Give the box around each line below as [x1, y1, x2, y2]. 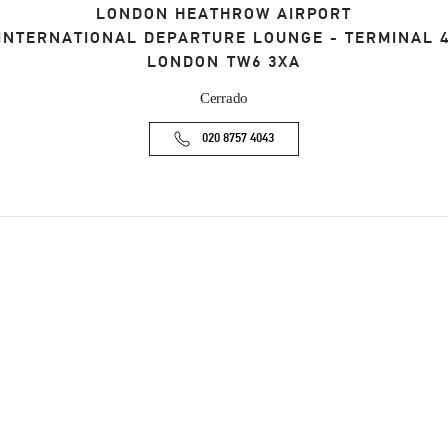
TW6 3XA [226, 51, 301, 72]
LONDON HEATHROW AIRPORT [95, 3, 352, 24]
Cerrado [200, 89, 248, 106]
